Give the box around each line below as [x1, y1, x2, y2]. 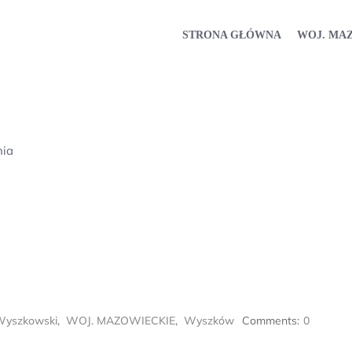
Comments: [242, 313, 299, 328]
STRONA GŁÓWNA [182, 28, 281, 41]
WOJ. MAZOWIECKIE [66, 313, 175, 328]
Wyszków [184, 313, 234, 328]
